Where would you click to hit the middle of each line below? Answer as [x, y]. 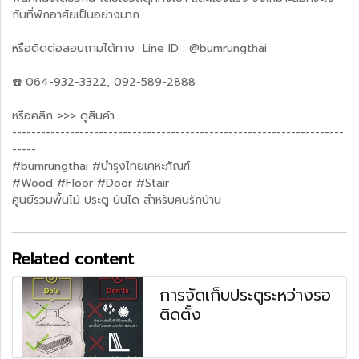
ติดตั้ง [181, 314]
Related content [73, 258]
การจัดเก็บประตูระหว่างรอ [246, 294]
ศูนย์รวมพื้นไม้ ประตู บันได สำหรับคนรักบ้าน [117, 200]
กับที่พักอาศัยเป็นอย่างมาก [76, 14]
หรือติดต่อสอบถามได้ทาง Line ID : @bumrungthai [139, 48]
